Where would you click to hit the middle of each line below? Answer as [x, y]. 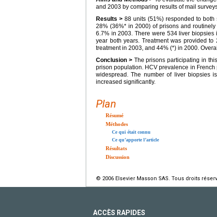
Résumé [115, 115]
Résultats [116, 148]
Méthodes [117, 124]
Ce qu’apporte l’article [135, 140]
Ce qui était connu [131, 132]
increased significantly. [126, 82]
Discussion [117, 157]
